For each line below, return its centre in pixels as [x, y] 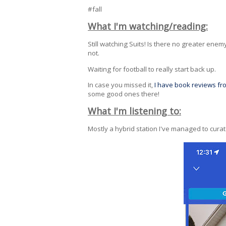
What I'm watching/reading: [148, 26]
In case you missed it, [121, 84]
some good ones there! [124, 94]
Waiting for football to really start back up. [153, 69]
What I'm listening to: [134, 111]
